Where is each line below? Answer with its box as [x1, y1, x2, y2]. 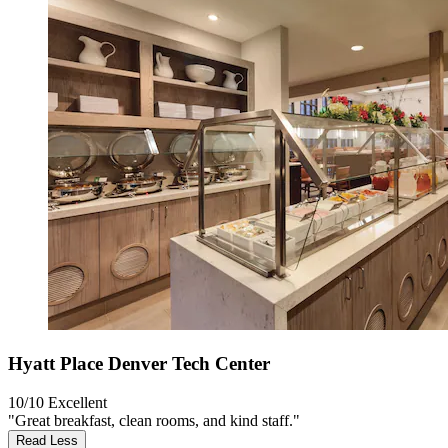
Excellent [48, 393, 107, 411]
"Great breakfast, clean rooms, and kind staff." [8, 411, 300, 429]
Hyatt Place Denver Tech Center [8, 352, 270, 374]
